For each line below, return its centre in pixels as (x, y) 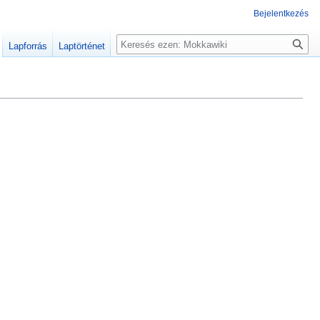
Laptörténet (82, 46)
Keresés (144, 42)
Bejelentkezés (281, 14)
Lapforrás (28, 46)
